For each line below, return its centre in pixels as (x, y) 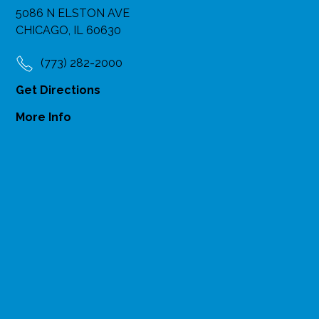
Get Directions (58, 90)
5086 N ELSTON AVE (73, 14)
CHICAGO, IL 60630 (69, 31)
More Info (44, 117)
